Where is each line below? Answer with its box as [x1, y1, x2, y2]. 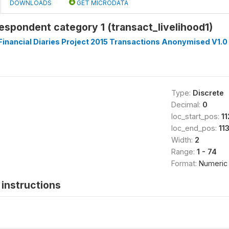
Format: [171, 159, 199, 168]
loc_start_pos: [171, 112, 221, 121]
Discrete [192, 88, 224, 97]
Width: [171, 135, 195, 144]
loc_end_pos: [171, 124, 219, 132]
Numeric [198, 159, 227, 168]
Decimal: [171, 100, 202, 109]
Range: [171, 147, 197, 156]
